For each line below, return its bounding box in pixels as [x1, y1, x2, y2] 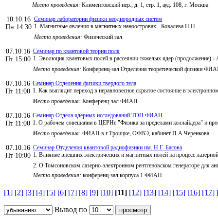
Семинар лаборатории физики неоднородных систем [34, 15, 162, 22]
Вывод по [53, 205, 89, 214]
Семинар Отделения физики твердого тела [33, 79, 136, 87]
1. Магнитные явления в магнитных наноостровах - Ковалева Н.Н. [34, 22, 197, 30]
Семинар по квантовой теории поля [33, 47, 120, 54]
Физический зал [82, 33, 122, 40]
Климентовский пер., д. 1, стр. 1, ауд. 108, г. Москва [80, 1, 208, 8]
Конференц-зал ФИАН [81, 97, 138, 105]
